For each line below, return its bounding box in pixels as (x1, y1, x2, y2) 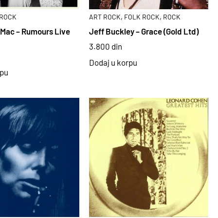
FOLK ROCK (124, 12, 160, 21)
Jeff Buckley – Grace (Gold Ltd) (89, 26, 199, 36)
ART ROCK (89, 12, 121, 21)
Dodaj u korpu (89, 57, 138, 68)
